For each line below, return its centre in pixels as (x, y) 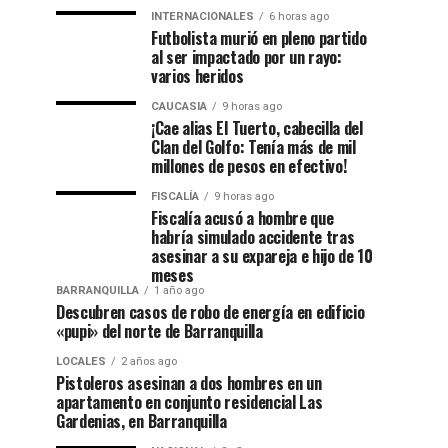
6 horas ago (299, 16)
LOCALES (81, 361)
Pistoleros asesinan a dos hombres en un (189, 383)
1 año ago (179, 290)
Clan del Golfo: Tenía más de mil (253, 147)
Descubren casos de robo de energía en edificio (210, 312)
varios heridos (197, 76)
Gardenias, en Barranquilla (141, 421)
